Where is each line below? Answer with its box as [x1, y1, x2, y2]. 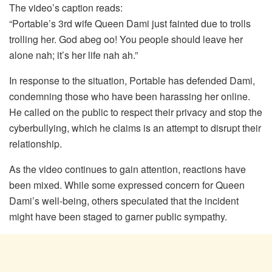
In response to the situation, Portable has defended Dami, [9, 73, 255, 87]
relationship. [9, 136, 62, 151]
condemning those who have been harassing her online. [9, 89, 250, 103]
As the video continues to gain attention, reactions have [9, 161, 246, 176]
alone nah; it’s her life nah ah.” [9, 47, 138, 62]
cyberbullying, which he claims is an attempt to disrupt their [9, 120, 261, 135]
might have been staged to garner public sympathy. [9, 209, 227, 223]
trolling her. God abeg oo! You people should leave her [9, 32, 243, 46]
